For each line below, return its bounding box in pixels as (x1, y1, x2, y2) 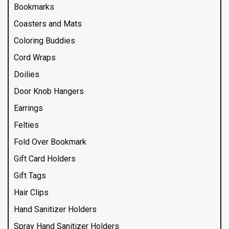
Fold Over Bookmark (14, 136, 86, 147)
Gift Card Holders (14, 153, 76, 164)
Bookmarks (14, 2, 54, 12)
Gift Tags (14, 170, 46, 180)
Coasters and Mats (14, 18, 82, 29)
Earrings (14, 103, 43, 113)
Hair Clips (14, 187, 49, 197)
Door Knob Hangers (14, 86, 84, 96)
